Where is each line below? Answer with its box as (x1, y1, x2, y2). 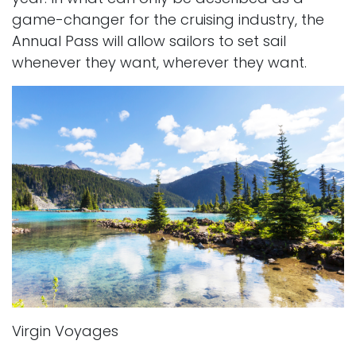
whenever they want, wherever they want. (12, 52, 307, 72)
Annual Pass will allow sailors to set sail (12, 30, 286, 51)
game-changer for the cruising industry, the (12, 9, 324, 29)
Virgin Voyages (12, 320, 118, 341)
